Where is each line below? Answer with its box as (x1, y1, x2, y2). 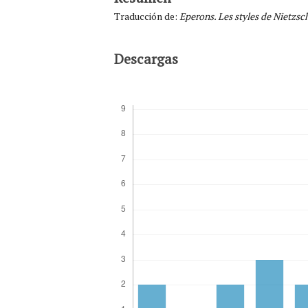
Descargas (113, 49, 178, 68)
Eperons (179, 9, 214, 23)
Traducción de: (113, 9, 179, 23)
